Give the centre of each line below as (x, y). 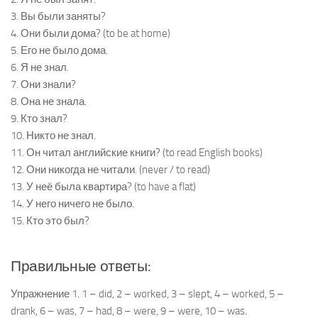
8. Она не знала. (49, 101)
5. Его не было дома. (59, 50)
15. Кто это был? (50, 220)
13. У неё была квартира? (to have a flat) (103, 186)
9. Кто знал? (39, 118)
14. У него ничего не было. (72, 203)
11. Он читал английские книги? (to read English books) (137, 152)
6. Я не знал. (40, 67)
